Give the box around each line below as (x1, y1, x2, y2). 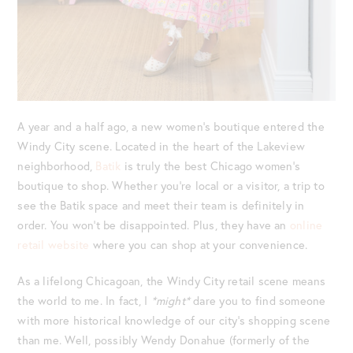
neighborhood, (17, 158, 96, 173)
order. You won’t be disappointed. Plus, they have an (17, 217, 290, 232)
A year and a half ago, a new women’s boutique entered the (17, 118, 325, 134)
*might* (150, 293, 194, 309)
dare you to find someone (193, 293, 326, 309)
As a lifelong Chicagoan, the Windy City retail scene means (17, 273, 326, 289)
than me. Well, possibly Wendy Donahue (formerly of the (17, 333, 310, 348)
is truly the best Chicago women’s (121, 158, 300, 173)
